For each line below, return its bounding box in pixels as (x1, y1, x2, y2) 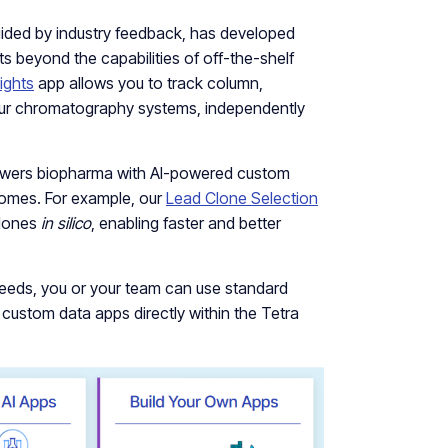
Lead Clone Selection (166, 188, 318, 209)
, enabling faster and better (91, 213, 281, 234)
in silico (41, 213, 91, 234)
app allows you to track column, (34, 73, 263, 94)
